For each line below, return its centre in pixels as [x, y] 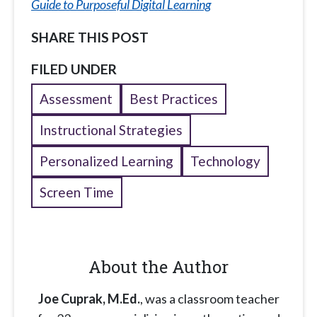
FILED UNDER [74, 69]
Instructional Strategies [111, 130]
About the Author [158, 267]
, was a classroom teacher [209, 299]
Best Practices [174, 99]
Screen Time [77, 192]
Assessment [76, 99]
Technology [225, 161]
